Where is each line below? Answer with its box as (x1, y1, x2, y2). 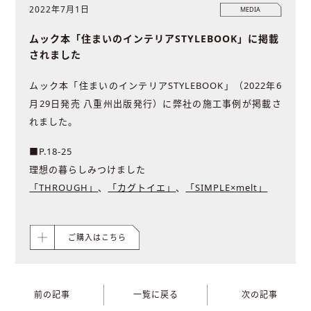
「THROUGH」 (29, 180, 99, 194)
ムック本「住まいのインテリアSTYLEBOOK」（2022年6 (29, 78, 282, 92)
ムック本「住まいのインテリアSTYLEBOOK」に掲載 (29, 31, 280, 45)
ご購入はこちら (67, 231, 126, 242)
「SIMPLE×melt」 (185, 180, 268, 194)
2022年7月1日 (29, 3, 90, 15)
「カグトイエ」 (108, 180, 176, 194)
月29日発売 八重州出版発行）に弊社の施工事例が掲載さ (29, 96, 282, 110)
